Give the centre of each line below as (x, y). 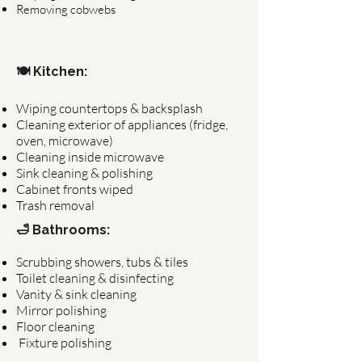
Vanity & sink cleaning (76, 294)
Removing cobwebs (66, 9)
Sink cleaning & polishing (84, 173)
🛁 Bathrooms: (63, 230)
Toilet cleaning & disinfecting (95, 278)
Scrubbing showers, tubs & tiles (102, 262)
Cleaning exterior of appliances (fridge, (122, 124)
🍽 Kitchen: (52, 72)
